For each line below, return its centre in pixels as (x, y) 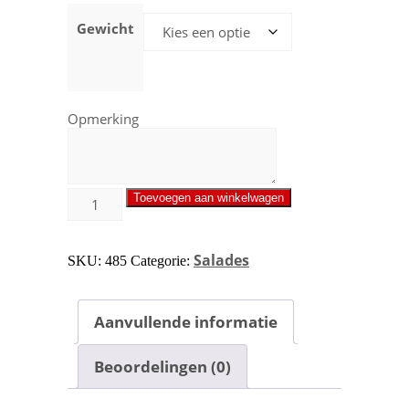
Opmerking (103, 119)
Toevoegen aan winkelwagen (209, 198)
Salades (221, 260)
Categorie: (162, 261)
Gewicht (105, 28)
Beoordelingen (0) (163, 366)
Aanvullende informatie (186, 321)
